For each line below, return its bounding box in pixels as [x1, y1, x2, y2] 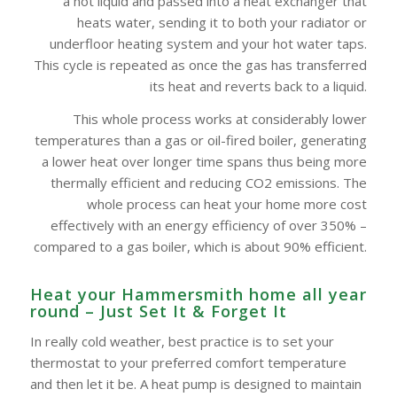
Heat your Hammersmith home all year [29, 283, 367, 305]
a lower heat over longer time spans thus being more [42, 152, 368, 170]
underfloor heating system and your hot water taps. [50, 35, 368, 53]
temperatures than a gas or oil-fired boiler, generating [35, 130, 368, 149]
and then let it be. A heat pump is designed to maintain [29, 375, 362, 393]
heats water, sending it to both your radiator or [77, 13, 368, 32]
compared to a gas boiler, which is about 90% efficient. [34, 237, 368, 255]
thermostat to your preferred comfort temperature [29, 354, 346, 372]
